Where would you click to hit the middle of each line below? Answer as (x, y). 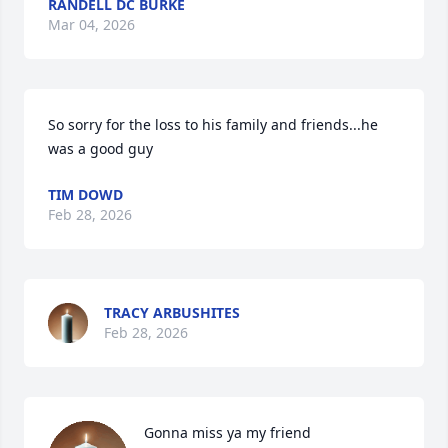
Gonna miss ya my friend (227, 433)
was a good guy (100, 149)
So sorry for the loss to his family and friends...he (213, 125)
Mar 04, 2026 (91, 25)
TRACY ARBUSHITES (172, 313)
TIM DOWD (85, 195)
